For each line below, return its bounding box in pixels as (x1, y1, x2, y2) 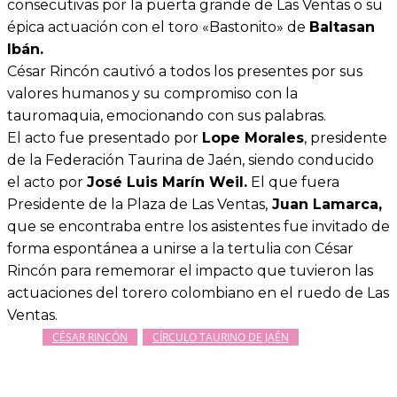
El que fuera (247, 174, 339, 191)
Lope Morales (202, 129, 304, 147)
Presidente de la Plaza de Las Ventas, (7, 196, 268, 214)
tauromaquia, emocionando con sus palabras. (7, 107, 326, 125)
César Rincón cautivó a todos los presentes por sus (7, 63, 362, 81)
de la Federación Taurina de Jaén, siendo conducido (7, 152, 374, 169)
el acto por (7, 174, 87, 191)
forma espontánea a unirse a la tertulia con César (7, 240, 354, 258)
